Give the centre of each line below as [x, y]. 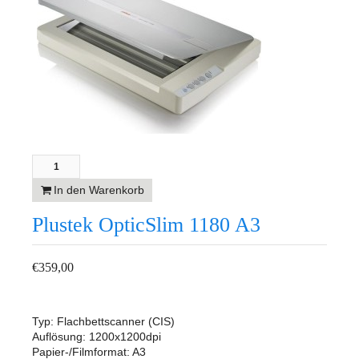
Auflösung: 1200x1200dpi [97, 337]
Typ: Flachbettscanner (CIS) [103, 321]
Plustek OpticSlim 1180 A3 [146, 225]
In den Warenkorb [99, 190]
